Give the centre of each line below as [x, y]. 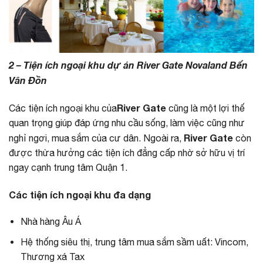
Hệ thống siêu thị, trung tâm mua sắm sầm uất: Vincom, [134, 242]
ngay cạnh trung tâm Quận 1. [68, 167]
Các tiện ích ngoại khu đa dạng [80, 194]
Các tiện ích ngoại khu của [63, 108]
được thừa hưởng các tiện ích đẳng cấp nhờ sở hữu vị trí [127, 152]
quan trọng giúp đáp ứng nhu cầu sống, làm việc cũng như [127, 122]
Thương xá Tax [53, 256]
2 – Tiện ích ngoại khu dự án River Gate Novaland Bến [128, 65]
